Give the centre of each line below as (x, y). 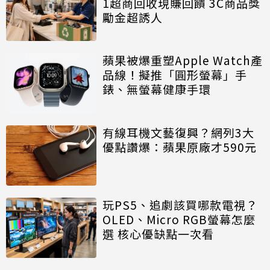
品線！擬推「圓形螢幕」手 (175, 75)
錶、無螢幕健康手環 (157, 89)
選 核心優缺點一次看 (158, 234)
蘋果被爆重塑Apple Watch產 (183, 60)
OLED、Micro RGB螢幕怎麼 (179, 219)
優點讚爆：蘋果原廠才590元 (180, 147)
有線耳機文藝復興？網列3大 (178, 133)
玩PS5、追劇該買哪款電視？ (180, 205)
